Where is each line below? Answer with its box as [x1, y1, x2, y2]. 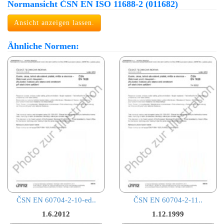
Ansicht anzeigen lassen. [14, 18, 94, 26]
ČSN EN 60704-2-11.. [133, 195, 202, 204]
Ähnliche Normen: [7, 40, 79, 51]
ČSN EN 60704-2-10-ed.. [16, 195, 96, 204]
